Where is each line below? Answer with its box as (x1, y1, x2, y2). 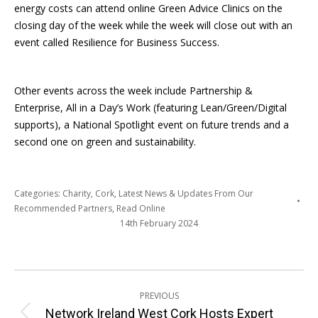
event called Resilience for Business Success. (14, 35, 219, 49)
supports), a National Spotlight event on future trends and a (14, 117, 289, 131)
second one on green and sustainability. (14, 134, 196, 148)
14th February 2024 (120, 216, 198, 229)
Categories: (14, 187, 62, 199)
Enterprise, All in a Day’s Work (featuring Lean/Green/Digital (14, 100, 287, 114)
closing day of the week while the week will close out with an (14, 18, 292, 32)
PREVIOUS (139, 289, 179, 302)
